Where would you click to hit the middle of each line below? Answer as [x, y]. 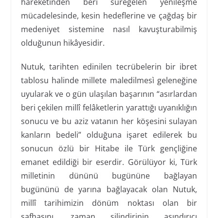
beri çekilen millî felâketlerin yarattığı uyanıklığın [109, 107]
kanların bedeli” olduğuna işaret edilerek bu [109, 135]
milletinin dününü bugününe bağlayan [109, 175]
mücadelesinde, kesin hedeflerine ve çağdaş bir [109, 15]
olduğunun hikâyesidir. [63, 43]
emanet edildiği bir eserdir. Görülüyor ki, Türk [109, 162]
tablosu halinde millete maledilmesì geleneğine [109, 80]
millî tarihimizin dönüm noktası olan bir [109, 203]
